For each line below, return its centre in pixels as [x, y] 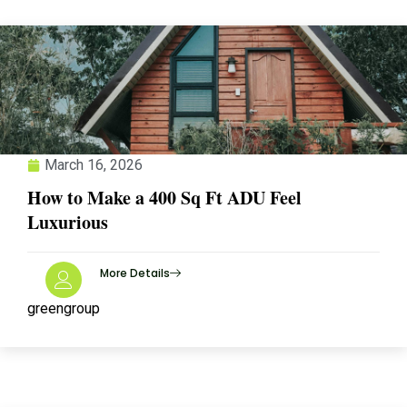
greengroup [64, 308]
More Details [135, 273]
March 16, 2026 [94, 165]
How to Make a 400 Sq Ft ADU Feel [164, 198]
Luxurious [68, 222]
